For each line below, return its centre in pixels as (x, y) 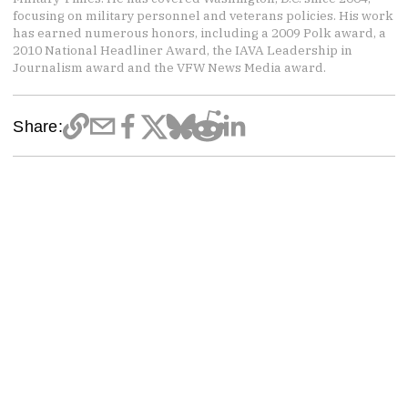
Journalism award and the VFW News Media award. (170, 68)
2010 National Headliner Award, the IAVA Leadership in (183, 51)
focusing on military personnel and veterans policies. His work (204, 16)
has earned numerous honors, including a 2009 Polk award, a (200, 33)
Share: (38, 126)
